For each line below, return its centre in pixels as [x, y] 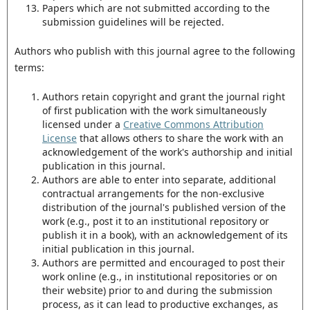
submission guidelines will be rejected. [133, 22]
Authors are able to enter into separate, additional [159, 180]
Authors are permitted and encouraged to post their [163, 263]
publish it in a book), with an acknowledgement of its [165, 235]
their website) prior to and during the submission [157, 291]
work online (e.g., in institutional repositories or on [159, 277]
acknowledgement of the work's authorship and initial [167, 152]
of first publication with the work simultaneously [154, 111]
